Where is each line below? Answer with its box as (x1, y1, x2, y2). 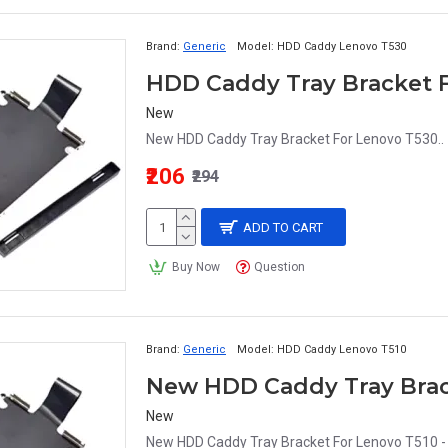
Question (254, 260, 306, 274)
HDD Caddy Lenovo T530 (277, 40, 406, 53)
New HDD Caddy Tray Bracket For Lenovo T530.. (146, 131, 444, 147)
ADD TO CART (243, 219, 324, 235)
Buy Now (171, 260, 220, 274)
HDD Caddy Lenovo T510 (277, 343, 406, 356)
